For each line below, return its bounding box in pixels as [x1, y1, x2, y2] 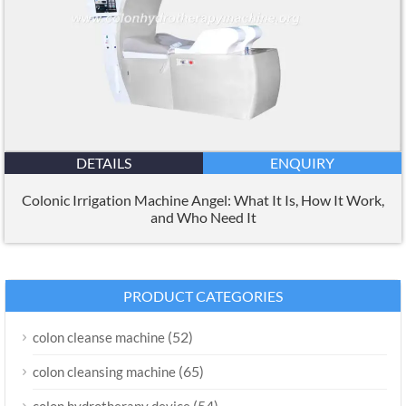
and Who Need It [150, 208, 256, 226]
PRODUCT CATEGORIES [123, 286, 283, 304]
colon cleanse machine [33, 328, 165, 345]
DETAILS [76, 153, 131, 171]
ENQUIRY [270, 153, 334, 171]
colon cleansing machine [33, 362, 176, 380]
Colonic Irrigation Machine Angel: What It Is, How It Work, [22, 190, 384, 208]
